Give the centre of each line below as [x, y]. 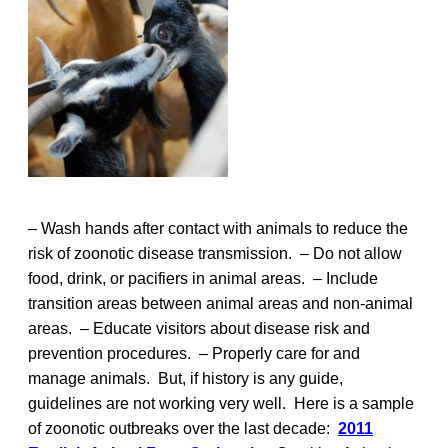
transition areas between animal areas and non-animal [220, 303]
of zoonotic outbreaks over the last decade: [183, 428]
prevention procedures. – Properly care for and [194, 353]
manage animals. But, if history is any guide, [185, 378]
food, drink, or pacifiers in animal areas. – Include [203, 278]
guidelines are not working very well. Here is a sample [221, 403]
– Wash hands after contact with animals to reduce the [218, 228]
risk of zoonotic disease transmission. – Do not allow [215, 253]
